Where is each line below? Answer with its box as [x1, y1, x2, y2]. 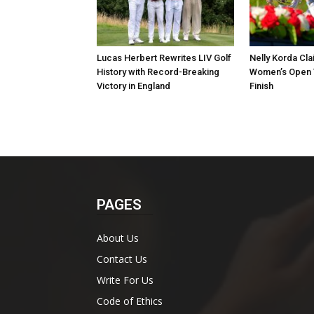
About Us [97, 231, 139, 245]
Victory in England [97, 80, 170, 91]
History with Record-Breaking [97, 66, 219, 77]
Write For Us [97, 273, 153, 287]
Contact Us [97, 252, 147, 266]
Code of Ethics [97, 294, 163, 308]
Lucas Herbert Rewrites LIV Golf [97, 52, 231, 63]
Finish [250, 80, 273, 91]
